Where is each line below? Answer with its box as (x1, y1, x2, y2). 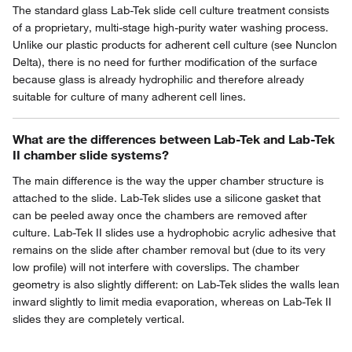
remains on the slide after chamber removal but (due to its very (13, 243, 325, 257)
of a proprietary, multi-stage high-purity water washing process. (13, 20, 328, 35)
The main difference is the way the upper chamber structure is (13, 174, 324, 188)
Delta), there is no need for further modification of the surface (13, 55, 317, 69)
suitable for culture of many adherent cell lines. (13, 90, 246, 104)
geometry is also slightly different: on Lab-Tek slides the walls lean (13, 277, 339, 291)
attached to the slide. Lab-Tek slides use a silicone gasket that (13, 191, 321, 205)
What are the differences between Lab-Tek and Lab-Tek (13, 131, 335, 147)
